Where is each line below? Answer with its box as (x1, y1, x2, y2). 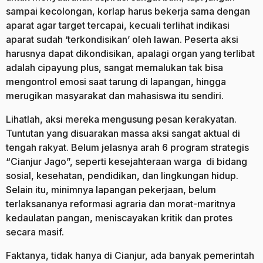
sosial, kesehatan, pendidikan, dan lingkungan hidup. (6, 169, 238, 181)
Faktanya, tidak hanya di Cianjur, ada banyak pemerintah (6, 249, 254, 262)
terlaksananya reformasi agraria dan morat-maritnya (6, 197, 235, 210)
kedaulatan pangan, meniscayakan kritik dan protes (6, 211, 232, 224)
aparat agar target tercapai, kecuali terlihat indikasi (6, 19, 230, 31)
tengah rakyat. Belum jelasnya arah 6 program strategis (6, 141, 249, 153)
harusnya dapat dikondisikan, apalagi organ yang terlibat (6, 47, 255, 59)
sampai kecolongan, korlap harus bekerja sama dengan (6, 5, 250, 17)
